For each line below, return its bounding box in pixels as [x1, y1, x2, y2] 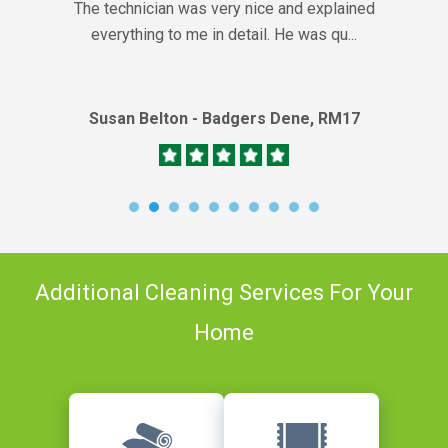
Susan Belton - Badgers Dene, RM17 [88, 108, 360, 128]
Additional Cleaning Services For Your [35, 279, 413, 305]
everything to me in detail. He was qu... [91, 24, 357, 44]
